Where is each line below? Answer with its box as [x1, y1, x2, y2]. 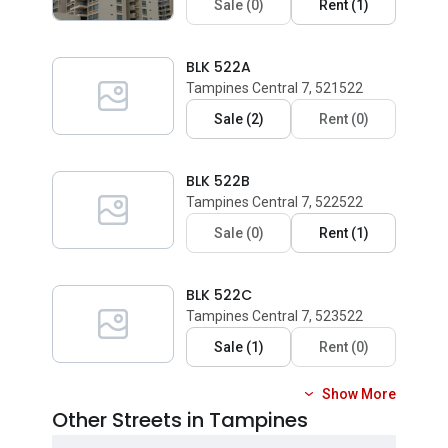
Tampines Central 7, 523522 [186, 308, 363, 324]
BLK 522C [186, 285, 252, 305]
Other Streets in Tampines [52, 406, 308, 434]
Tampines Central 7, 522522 [186, 194, 363, 210]
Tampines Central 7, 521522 [186, 80, 363, 96]
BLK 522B [186, 171, 250, 191]
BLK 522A [186, 57, 251, 77]
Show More [322, 386, 396, 402]
